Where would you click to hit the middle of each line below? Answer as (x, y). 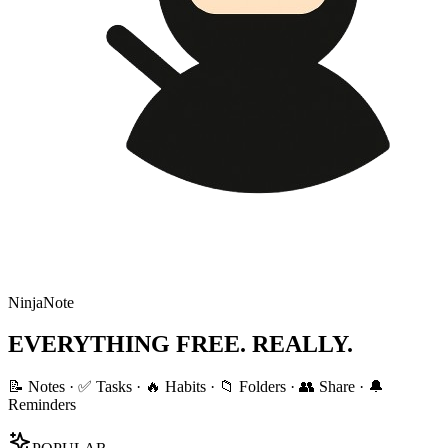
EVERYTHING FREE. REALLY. (180, 344)
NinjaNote (41, 302)
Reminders (42, 405)
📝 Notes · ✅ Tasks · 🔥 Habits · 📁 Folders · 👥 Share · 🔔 (196, 387)
